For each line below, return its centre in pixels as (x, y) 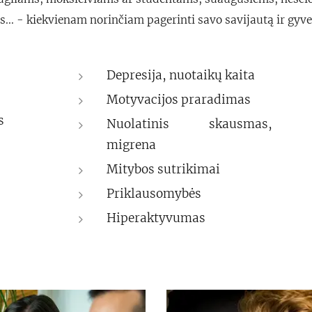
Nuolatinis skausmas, (190, 124)
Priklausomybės (154, 194)
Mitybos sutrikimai (164, 169)
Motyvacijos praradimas (179, 100)
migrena (132, 145)
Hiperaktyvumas (156, 218)
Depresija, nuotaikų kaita (181, 75)
